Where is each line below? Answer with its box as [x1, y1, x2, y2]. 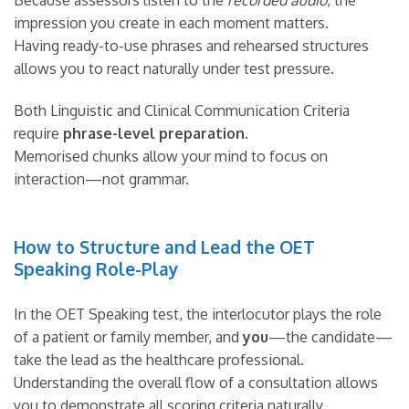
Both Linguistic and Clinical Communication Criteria [14, 101, 350, 121]
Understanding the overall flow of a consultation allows [14, 373, 378, 393]
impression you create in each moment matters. [14, 14, 329, 33]
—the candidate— [268, 328, 393, 347]
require [14, 124, 63, 143]
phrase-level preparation [63, 124, 245, 143]
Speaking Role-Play [14, 257, 178, 281]
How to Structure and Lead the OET [14, 236, 315, 259]
